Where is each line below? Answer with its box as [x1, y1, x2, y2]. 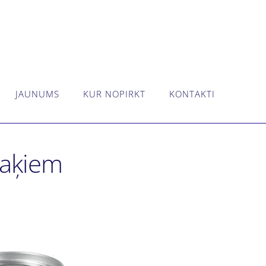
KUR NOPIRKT [83, 87, 145, 100]
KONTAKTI [169, 87, 215, 100]
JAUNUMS [15, 87, 59, 100]
